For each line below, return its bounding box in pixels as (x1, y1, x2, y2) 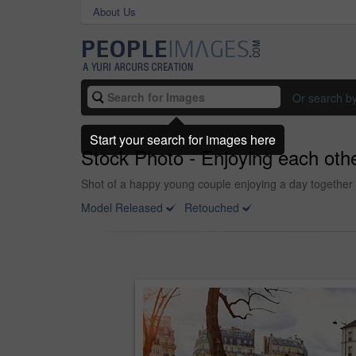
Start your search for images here (90, 130, 276, 149)
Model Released (81, 199, 163, 215)
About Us (93, 4, 136, 19)
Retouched (184, 199, 239, 215)
